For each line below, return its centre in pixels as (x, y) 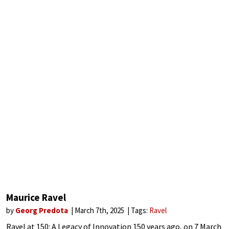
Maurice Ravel (36, 197)
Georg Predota (42, 210)
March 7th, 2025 (100, 210)
